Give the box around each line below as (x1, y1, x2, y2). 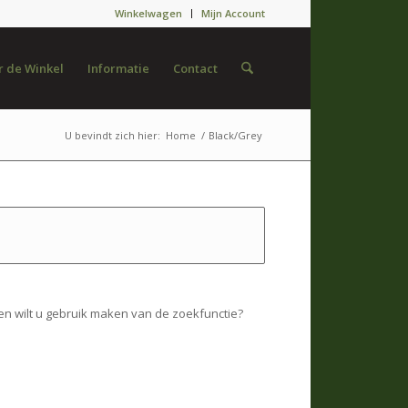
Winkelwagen (115, 6, 182, 20)
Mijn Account (201, 6, 265, 20)
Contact (172, 60, 218, 76)
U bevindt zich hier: (65, 128, 160, 142)
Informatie (87, 60, 149, 76)
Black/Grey (209, 128, 262, 142)
